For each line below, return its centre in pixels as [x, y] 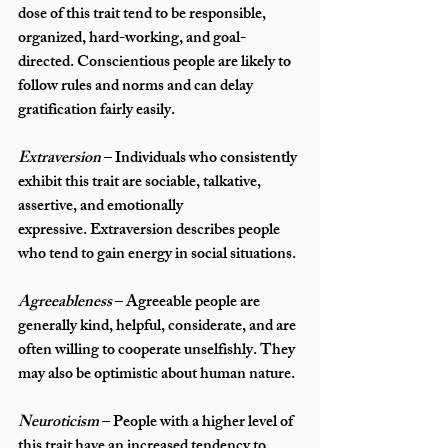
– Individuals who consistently [200, 160]
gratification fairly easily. [96, 112]
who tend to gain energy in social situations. [158, 256]
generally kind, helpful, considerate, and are [158, 328]
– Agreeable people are [187, 304]
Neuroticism [60, 424]
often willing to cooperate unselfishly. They [158, 352]
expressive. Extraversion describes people [150, 232]
